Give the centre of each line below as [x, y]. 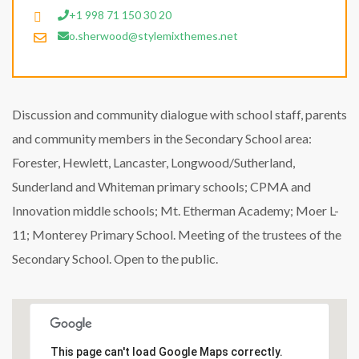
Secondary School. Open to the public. [115, 258]
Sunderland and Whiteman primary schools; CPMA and [161, 186]
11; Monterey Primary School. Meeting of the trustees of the [177, 234]
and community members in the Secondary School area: [162, 138]
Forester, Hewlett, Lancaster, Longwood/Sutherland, [153, 162]
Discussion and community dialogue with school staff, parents [179, 114]
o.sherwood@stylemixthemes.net [153, 36]
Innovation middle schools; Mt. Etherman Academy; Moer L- [175, 210]
